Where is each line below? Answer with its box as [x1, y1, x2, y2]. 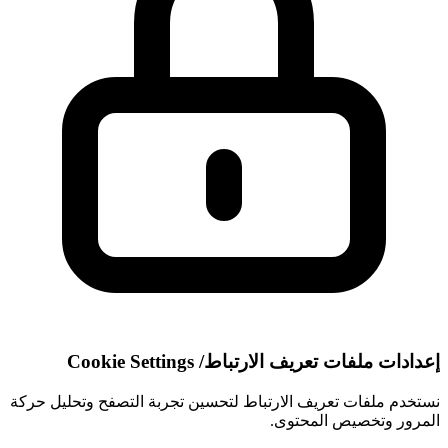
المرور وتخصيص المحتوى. [270, 412, 440, 430]
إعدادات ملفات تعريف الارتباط [204, 351, 440, 373]
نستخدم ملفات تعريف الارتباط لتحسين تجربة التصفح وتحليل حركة [10, 393, 440, 411]
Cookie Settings [67, 351, 194, 373]
